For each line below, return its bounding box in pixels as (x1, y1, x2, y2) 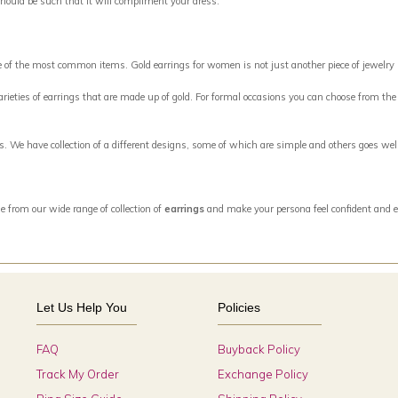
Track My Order (36, 367, 120, 381)
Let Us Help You (36, 300, 128, 314)
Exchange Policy (217, 367, 308, 381)
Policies (217, 300, 260, 314)
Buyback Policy (217, 342, 300, 356)
